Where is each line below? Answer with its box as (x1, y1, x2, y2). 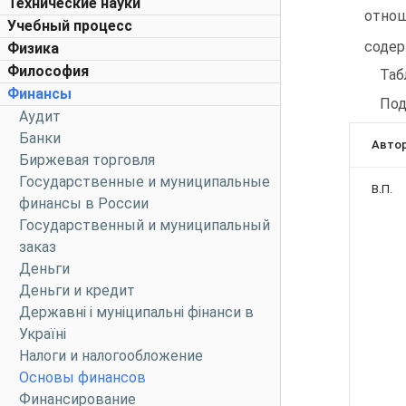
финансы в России (19, 195, 149, 212)
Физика (7, 40, 59, 57)
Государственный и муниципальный (19, 217, 270, 234)
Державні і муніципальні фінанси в (19, 304, 254, 321)
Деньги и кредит (19, 282, 135, 299)
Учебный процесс (7, 17, 132, 34)
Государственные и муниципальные (19, 173, 270, 190)
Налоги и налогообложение (19, 347, 203, 364)
